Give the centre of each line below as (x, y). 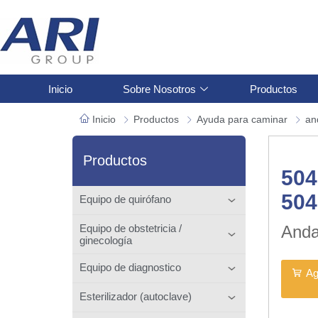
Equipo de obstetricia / (131, 228)
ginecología (106, 240)
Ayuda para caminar (242, 119)
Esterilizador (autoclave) (136, 296)
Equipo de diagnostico (130, 267)
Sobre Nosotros (159, 89)
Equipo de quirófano (125, 199)
